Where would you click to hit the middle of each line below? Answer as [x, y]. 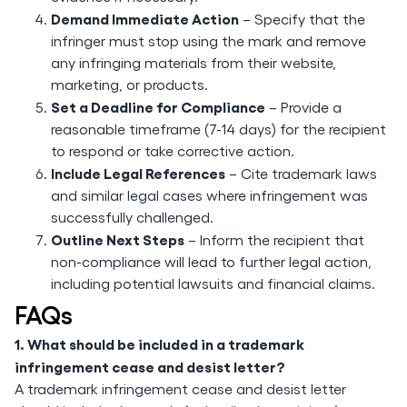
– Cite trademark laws [301, 173]
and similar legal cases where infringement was [209, 195]
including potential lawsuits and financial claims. [213, 283]
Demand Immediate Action [145, 18]
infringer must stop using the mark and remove [208, 40]
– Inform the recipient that [274, 239]
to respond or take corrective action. [173, 150]
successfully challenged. [132, 217]
